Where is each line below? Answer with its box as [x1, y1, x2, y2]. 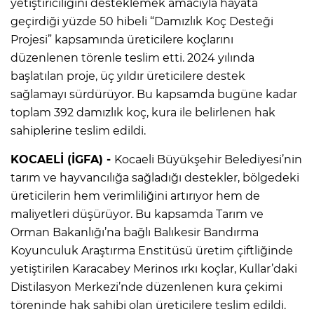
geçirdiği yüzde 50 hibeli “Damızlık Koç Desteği [11, 14, 273, 28]
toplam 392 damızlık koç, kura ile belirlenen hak [11, 105, 275, 119]
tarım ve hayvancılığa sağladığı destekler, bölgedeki [11, 170, 299, 184]
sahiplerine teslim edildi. [11, 123, 146, 137]
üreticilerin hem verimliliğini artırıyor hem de [11, 189, 260, 203]
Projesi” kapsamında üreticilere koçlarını [11, 32, 233, 46]
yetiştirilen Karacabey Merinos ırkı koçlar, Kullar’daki [11, 261, 297, 275]
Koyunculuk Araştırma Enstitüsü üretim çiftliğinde [11, 243, 293, 257]
